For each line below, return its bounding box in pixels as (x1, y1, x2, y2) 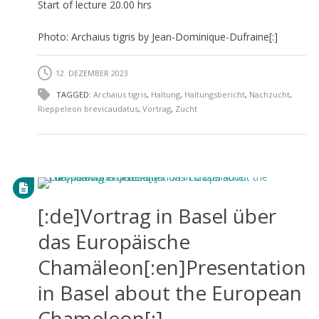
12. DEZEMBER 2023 (55, 67, 128, 78)
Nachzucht (249, 88, 290, 100)
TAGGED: (53, 88, 93, 100)
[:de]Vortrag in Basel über (37, 202, 276, 229)
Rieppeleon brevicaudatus (37, 103, 138, 114)
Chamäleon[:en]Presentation (37, 253, 306, 281)
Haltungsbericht (184, 88, 245, 100)
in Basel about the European (37, 278, 302, 306)
